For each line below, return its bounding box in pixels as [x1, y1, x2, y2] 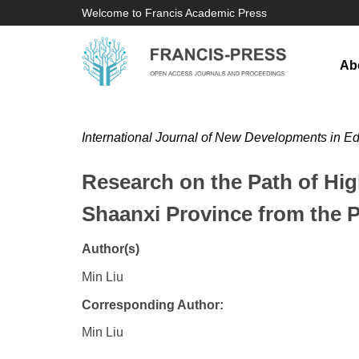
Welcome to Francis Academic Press [82, 6, 267, 19]
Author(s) [82, 242, 139, 256]
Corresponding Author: [82, 298, 224, 312]
